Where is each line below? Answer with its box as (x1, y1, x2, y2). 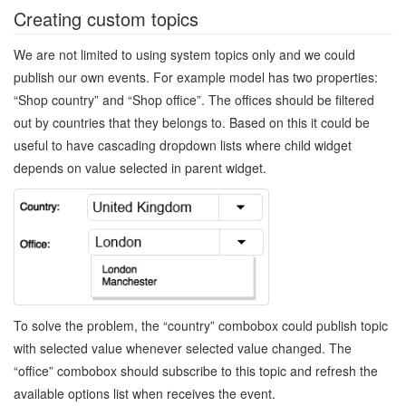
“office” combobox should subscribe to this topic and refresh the (14, 362, 378, 381)
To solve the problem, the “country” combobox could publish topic (14, 316, 388, 335)
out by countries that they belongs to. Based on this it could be (14, 112, 370, 131)
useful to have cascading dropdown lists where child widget (14, 135, 352, 154)
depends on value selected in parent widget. (14, 158, 266, 177)
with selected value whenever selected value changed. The (14, 339, 352, 358)
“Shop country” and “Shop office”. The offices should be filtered (14, 90, 374, 109)
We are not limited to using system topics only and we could (14, 44, 355, 63)
